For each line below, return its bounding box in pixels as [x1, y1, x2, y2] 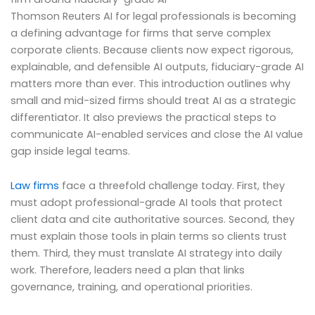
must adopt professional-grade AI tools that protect [11, 195, 283, 210]
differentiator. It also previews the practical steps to [11, 110, 276, 124]
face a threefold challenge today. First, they [59, 179, 285, 193]
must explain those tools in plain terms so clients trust [11, 229, 287, 244]
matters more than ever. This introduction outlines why [11, 76, 290, 91]
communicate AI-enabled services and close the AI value [11, 127, 303, 141]
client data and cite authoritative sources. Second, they [11, 212, 295, 227]
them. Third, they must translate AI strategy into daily [11, 246, 282, 261]
